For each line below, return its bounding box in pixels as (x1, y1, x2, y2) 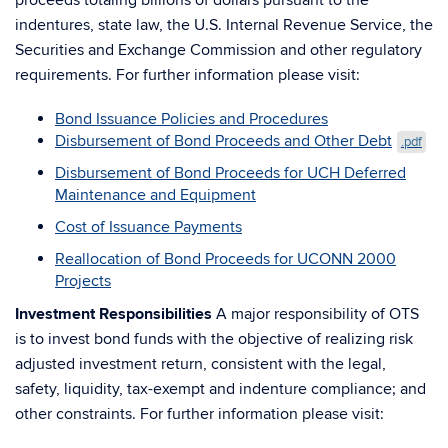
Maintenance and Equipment (55, 185, 256, 205)
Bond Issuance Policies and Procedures (55, 109, 328, 129)
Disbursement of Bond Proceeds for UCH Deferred (55, 163, 406, 183)
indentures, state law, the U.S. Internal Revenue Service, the (15, 15, 433, 35)
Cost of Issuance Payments (55, 217, 242, 237)
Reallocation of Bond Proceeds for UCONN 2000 (55, 249, 396, 269)
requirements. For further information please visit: (15, 65, 360, 85)
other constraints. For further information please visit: (15, 404, 384, 424)
